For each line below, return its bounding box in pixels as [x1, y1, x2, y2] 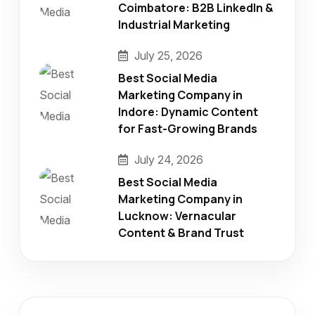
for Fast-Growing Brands [118, 121, 257, 136]
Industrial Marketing [118, 17, 230, 32]
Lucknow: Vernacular [118, 208, 236, 224]
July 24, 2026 [131, 153, 203, 167]
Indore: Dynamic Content [118, 104, 258, 120]
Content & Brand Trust [118, 225, 244, 240]
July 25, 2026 [131, 49, 202, 63]
